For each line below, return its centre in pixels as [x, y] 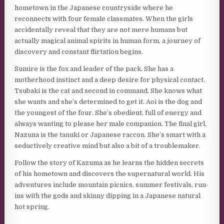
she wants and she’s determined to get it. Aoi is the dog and [108, 101]
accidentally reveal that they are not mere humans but [101, 29]
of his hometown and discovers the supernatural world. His [110, 173]
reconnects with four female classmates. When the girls [104, 18]
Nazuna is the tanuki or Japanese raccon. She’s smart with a [110, 134]
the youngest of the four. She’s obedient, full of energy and [108, 112]
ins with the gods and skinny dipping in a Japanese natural [108, 195]
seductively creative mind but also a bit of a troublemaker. [108, 145]
